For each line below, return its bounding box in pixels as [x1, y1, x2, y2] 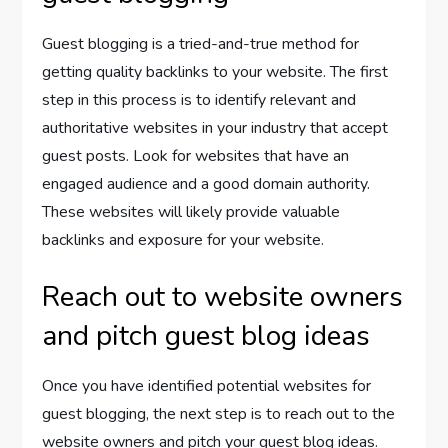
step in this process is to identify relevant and [42, 89, 357, 112]
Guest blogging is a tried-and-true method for [42, 33, 360, 56]
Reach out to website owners [42, 278, 404, 317]
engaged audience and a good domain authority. [42, 173, 371, 196]
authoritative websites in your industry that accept [42, 117, 389, 140]
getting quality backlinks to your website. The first [42, 61, 389, 84]
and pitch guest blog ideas [42, 317, 371, 356]
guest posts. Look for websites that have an [42, 145, 350, 168]
